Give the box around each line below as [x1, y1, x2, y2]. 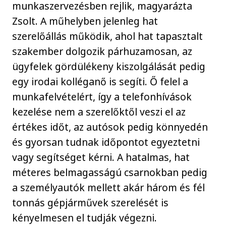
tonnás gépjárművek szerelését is [12, 195, 169, 209]
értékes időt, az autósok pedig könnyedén [12, 120, 208, 134]
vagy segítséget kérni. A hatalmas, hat [12, 150, 190, 164]
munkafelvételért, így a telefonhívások [12, 89, 192, 103]
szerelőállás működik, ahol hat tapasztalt [12, 29, 203, 43]
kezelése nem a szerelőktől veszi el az [12, 104, 186, 119]
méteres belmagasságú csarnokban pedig [12, 165, 208, 179]
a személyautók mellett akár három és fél [12, 180, 205, 194]
